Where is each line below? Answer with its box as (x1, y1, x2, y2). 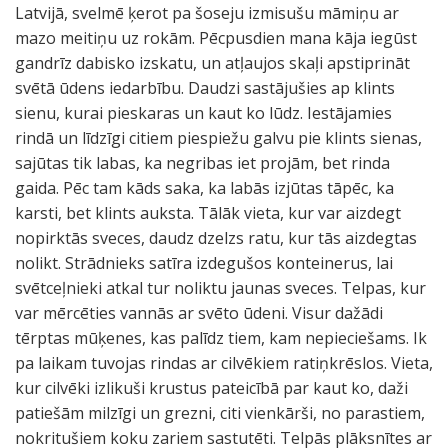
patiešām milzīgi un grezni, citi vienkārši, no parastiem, (15, 402, 425, 424)
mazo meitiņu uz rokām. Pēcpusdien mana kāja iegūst (15, 27, 417, 49)
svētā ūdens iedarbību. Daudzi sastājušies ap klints (15, 77, 395, 99)
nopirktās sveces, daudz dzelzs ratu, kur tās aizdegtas (15, 227, 417, 249)
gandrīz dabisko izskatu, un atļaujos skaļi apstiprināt (15, 52, 410, 74)
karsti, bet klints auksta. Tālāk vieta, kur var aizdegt (15, 202, 401, 224)
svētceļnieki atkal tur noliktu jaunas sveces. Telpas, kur (15, 277, 426, 299)
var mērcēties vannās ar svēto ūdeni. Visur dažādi (15, 302, 383, 324)
